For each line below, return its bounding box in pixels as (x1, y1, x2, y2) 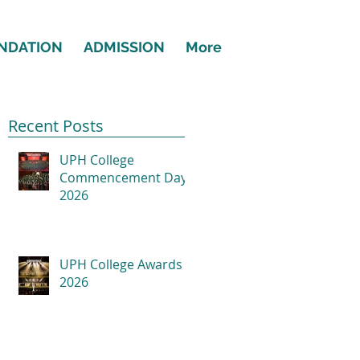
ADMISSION (84, 39, 165, 55)
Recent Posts (8, 115, 104, 137)
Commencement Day (59, 169, 187, 186)
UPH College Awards (59, 256, 182, 273)
